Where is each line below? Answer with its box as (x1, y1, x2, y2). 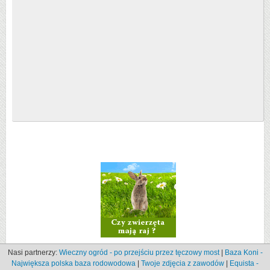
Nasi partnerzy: (7, 248, 59, 257)
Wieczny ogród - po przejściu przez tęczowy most (58, 248, 219, 257)
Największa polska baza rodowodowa (11, 259, 136, 268)
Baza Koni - (224, 248, 263, 257)
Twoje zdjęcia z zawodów (141, 259, 224, 268)
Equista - (230, 259, 259, 268)
